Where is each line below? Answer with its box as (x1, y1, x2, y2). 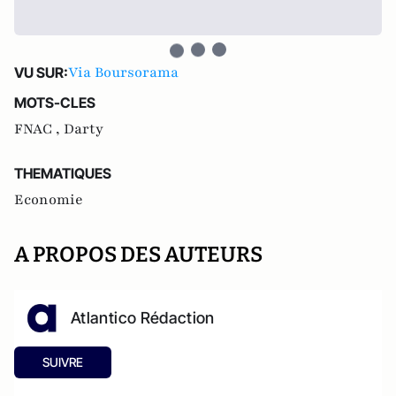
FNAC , (14, 119, 64, 139)
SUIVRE (42, 354, 83, 369)
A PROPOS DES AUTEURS (14, 242, 263, 267)
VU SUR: (14, 64, 68, 81)
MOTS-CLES (14, 94, 95, 111)
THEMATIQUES (14, 164, 111, 182)
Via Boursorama (68, 63, 179, 82)
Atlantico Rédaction (71, 308, 215, 327)
